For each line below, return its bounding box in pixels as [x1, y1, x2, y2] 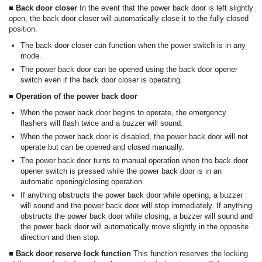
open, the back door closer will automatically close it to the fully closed [9, 14, 249, 23]
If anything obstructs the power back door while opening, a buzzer [20, 191, 243, 200]
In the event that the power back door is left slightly [80, 4, 253, 13]
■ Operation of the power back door [9, 92, 137, 101]
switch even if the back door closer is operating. [20, 75, 182, 85]
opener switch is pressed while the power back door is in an [20, 167, 222, 176]
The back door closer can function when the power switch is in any [20, 41, 246, 50]
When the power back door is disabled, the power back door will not [20, 132, 248, 142]
